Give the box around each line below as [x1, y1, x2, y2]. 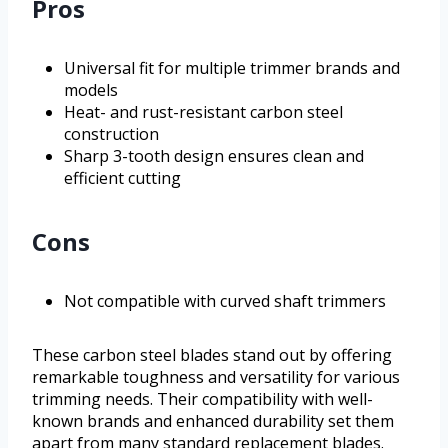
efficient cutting [64, 166, 181, 189]
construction [64, 122, 159, 145]
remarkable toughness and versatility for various [32, 365, 400, 388]
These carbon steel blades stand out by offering [32, 343, 392, 366]
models [64, 78, 118, 101]
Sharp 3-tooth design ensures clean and [64, 144, 364, 167]
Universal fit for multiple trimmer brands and [64, 56, 400, 79]
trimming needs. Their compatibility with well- [32, 387, 373, 410]
